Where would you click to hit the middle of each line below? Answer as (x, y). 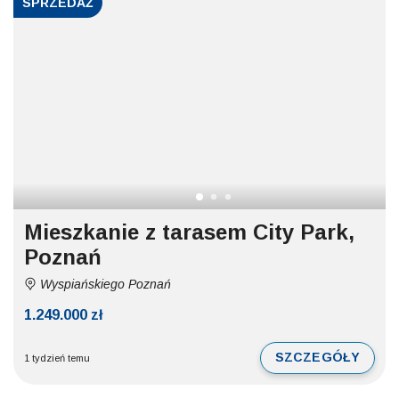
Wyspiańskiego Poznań (104, 285)
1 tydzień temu (57, 358)
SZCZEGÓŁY (318, 358)
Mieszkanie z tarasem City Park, (189, 232)
